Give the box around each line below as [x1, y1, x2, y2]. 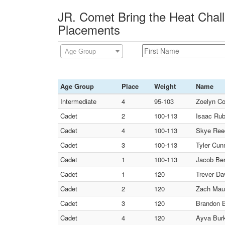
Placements [58, 21, 120, 38]
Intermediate [60, 96, 96, 106]
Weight [154, 81, 176, 91]
